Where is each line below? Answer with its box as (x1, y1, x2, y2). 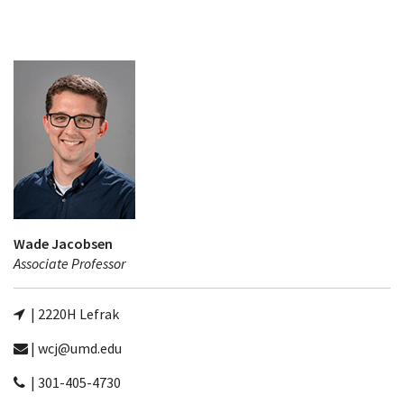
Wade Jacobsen (14, 234, 113, 252)
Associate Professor (14, 254, 125, 272)
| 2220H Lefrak (28, 305, 119, 323)
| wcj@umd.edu (28, 339, 122, 357)
